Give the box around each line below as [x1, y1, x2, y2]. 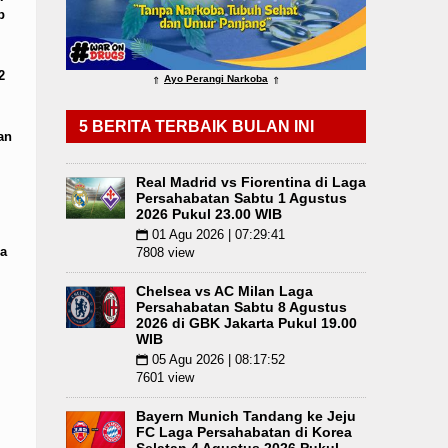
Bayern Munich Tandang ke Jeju [136, 408, 356, 424]
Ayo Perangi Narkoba [164, 73, 268, 84]
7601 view [136, 370, 194, 385]
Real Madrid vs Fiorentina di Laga [136, 174, 366, 190]
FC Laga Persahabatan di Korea [136, 424, 352, 440]
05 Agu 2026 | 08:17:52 [148, 352, 285, 367]
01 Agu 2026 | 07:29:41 [148, 227, 285, 242]
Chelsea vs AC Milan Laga [136, 283, 313, 299]
